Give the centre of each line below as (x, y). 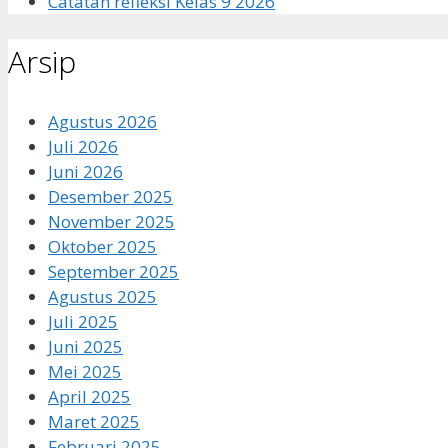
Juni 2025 (85, 346)
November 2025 (111, 221)
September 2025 (113, 271)
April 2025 (89, 396)
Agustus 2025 (102, 296)
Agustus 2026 (102, 121)
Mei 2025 (85, 371)
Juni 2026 (85, 171)
